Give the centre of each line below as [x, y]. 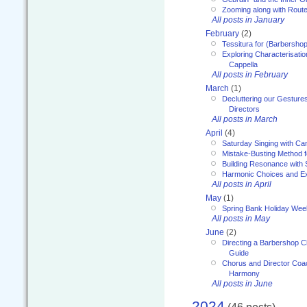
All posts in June [242, 283]
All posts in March [245, 119]
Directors [244, 109]
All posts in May [241, 218]
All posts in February [250, 74]
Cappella [243, 64]
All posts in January [248, 20]
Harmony [244, 273]
